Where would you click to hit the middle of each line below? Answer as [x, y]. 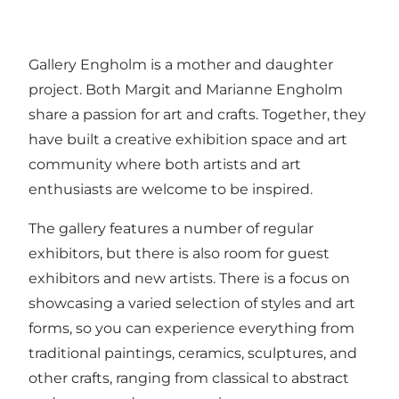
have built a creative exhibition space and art [188, 139]
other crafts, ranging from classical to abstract [189, 378]
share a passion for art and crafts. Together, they [197, 114]
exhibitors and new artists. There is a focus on [189, 278]
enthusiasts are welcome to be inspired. [171, 189]
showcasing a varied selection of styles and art [192, 303]
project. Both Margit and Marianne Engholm [186, 89]
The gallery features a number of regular [171, 228]
